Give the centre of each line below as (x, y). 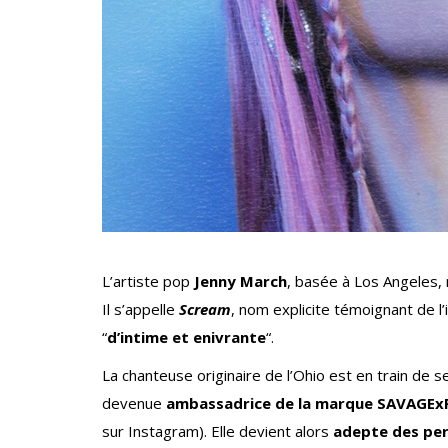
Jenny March (240, 281)
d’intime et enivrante (186, 337)
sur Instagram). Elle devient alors (217, 431)
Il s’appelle (140, 309)
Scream (205, 309)
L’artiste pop (148, 281)
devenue (134, 403)
